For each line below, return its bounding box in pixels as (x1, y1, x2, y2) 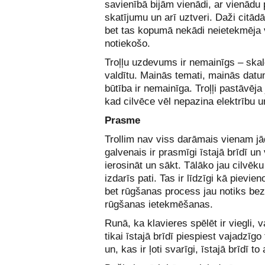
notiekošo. (105, 38, 150, 49)
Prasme (105, 115, 140, 126)
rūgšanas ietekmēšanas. (105, 199, 213, 210)
